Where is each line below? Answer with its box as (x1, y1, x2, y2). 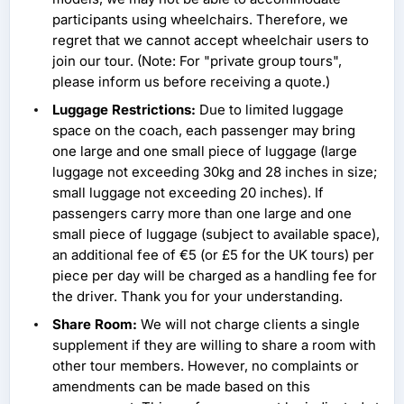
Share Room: (52, 316, 137, 334)
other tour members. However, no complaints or (52, 357, 359, 375)
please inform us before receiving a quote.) (52, 73, 330, 91)
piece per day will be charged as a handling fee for (52, 267, 377, 285)
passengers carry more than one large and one (52, 205, 352, 223)
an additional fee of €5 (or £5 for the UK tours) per (52, 246, 374, 264)
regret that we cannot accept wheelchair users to (52, 32, 369, 50)
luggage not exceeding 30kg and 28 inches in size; (52, 163, 377, 181)
